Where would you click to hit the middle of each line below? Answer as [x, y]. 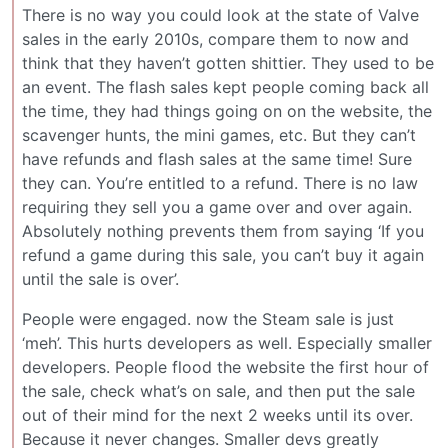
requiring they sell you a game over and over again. [217, 206]
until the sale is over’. [100, 278]
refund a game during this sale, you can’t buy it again [223, 254]
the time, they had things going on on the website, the [227, 110]
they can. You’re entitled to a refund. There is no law [220, 182]
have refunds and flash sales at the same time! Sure [217, 158]
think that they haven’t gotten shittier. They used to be [228, 62]
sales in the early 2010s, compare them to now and [215, 38]
